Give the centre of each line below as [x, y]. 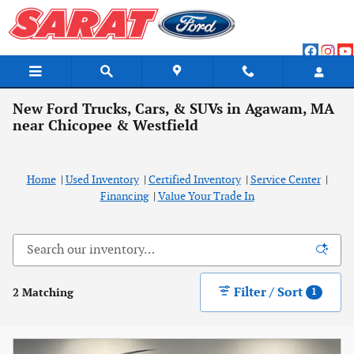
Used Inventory [102, 180]
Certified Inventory [194, 180]
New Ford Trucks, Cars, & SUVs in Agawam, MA [173, 109]
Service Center [285, 180]
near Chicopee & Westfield [105, 126]
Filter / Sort [269, 292]
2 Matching [43, 292]
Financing [124, 196]
